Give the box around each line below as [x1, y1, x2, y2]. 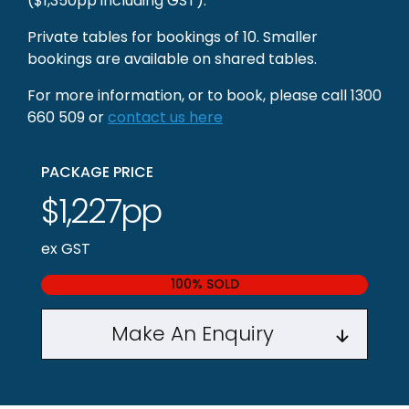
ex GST [41, 238, 90, 260]
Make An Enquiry [110, 320, 274, 349]
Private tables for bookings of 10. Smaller [27, 26, 318, 48]
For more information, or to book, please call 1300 [27, 85, 382, 107]
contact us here [108, 107, 223, 129]
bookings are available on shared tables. [27, 48, 317, 70]
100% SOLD [170, 275, 239, 294]
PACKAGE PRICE [41, 162, 153, 184]
